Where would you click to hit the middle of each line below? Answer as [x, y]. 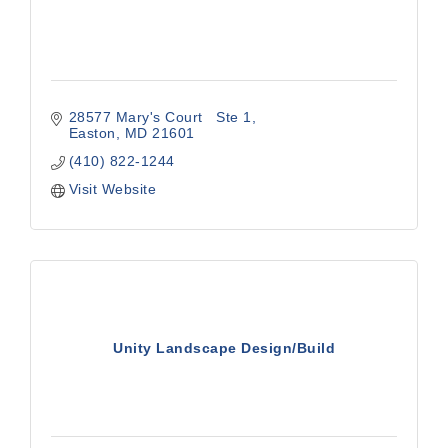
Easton [92, 133]
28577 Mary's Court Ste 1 [160, 117]
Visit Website [112, 189]
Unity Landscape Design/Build [224, 348]
